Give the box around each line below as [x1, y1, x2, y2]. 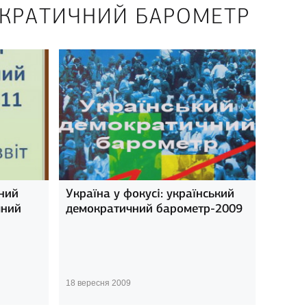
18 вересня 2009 [65, 278, 131, 288]
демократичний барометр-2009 [65, 201, 243, 217]
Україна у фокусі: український [65, 186, 234, 201]
